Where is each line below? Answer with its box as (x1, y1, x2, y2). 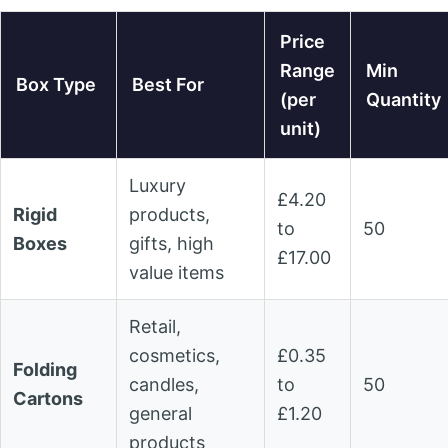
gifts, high (129, 233, 214, 255)
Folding (13, 359, 77, 381)
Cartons (13, 388, 83, 410)
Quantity (366, 89, 441, 111)
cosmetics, (129, 345, 220, 367)
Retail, (129, 316, 181, 338)
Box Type (16, 74, 96, 96)
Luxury (129, 175, 186, 197)
